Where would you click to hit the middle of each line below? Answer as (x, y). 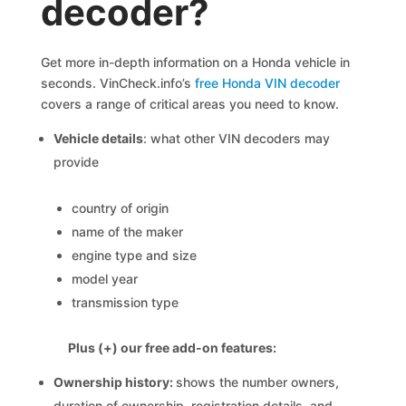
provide (77, 162)
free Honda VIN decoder (266, 83)
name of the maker (128, 232)
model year (105, 279)
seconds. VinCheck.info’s (116, 83)
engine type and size (135, 255)
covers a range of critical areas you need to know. (190, 104)
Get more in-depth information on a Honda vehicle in (196, 62)
